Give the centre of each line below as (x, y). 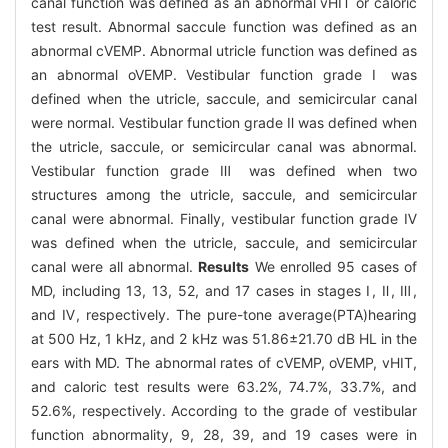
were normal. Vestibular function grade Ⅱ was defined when (224, 123)
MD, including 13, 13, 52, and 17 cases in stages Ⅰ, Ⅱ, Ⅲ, (224, 291)
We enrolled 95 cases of (333, 267)
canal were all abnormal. (115, 267)
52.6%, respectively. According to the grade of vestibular (224, 411)
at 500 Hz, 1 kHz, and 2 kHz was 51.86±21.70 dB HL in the (224, 339)
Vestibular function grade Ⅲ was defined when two (224, 171)
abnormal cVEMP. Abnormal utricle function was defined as (224, 51)
